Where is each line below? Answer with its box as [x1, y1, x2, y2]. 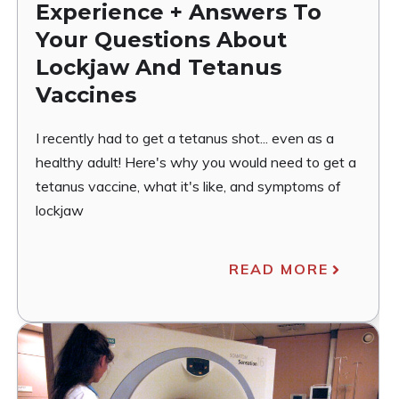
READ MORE [228, 260, 329, 279]
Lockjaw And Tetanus [36, 54, 282, 81]
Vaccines [36, 82, 137, 109]
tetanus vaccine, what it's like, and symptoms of [36, 177, 342, 196]
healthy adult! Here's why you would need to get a [36, 153, 357, 172]
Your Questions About [36, 27, 288, 53]
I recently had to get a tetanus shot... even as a [36, 129, 335, 148]
